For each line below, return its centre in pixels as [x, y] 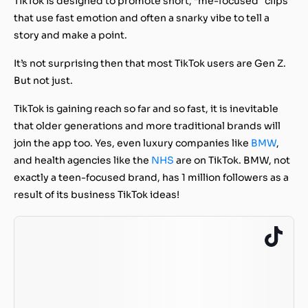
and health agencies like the [82, 160]
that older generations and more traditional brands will [147, 125]
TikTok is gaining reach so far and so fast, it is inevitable [146, 108]
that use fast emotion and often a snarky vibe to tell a [142, 18]
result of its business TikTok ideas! [97, 194]
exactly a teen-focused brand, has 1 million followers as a [151, 177]
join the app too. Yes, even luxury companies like [132, 143]
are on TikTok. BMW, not [232, 160]
